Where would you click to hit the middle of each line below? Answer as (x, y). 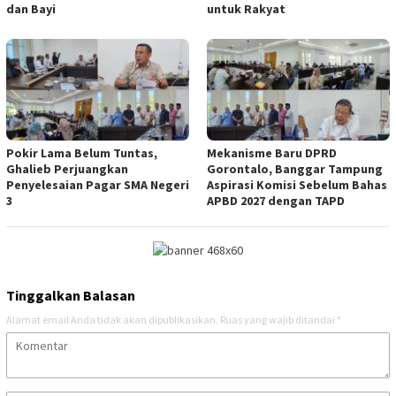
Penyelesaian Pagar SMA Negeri (98, 185)
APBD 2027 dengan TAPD (276, 201)
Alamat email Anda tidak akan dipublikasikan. (112, 319)
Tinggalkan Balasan (71, 295)
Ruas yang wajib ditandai (278, 319)
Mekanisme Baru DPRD (272, 153)
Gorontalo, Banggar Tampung (295, 169)
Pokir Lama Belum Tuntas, (82, 153)
